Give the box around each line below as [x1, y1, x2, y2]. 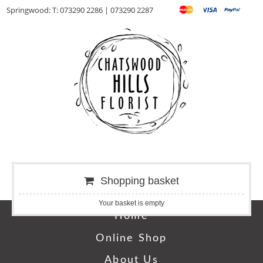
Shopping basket [100, 175, 179, 187]
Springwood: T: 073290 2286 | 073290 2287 [6, 5, 154, 16]
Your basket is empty [99, 199, 164, 207]
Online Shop [96, 232, 167, 243]
